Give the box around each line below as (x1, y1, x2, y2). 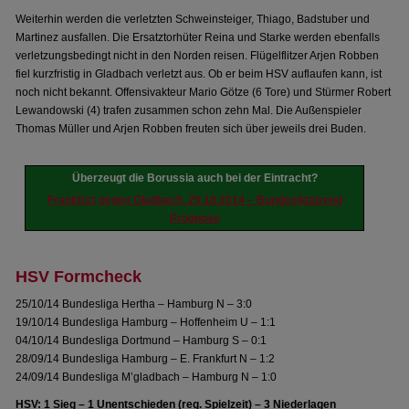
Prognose (169, 212, 220, 225)
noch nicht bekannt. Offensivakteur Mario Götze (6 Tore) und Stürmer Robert (16, 86, 392, 99)
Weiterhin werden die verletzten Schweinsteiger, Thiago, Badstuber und (16, 13, 371, 26)
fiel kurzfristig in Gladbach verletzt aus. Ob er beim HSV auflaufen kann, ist (16, 68, 383, 80)
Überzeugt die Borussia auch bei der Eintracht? (71, 172, 318, 184)
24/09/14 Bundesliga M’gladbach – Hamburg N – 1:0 (16, 371, 278, 383)
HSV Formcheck (16, 267, 142, 286)
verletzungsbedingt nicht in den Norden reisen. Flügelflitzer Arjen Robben (16, 49, 380, 62)
